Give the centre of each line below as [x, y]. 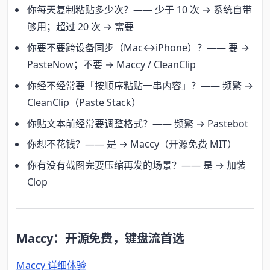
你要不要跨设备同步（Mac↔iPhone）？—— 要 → [139, 48]
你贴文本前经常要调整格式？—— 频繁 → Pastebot [138, 123]
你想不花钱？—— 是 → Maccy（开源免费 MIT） [132, 144]
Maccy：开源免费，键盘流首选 [100, 238]
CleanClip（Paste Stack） [84, 102]
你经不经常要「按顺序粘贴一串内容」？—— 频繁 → [140, 85]
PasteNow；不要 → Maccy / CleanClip [112, 65]
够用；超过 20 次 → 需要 [81, 27]
